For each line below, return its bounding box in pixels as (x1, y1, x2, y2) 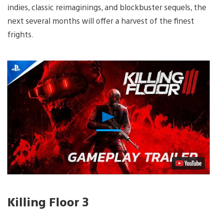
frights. (7, 29, 34, 39)
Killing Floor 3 (7, 193, 89, 209)
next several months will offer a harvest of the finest (7, 15, 194, 26)
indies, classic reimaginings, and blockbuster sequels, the (7, 1, 206, 12)
